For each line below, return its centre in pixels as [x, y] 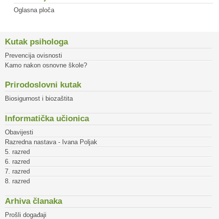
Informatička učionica [47, 119]
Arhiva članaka [33, 201]
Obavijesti [19, 132]
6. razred [17, 162]
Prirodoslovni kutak [43, 85]
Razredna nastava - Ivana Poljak [51, 142]
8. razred [17, 181]
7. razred [17, 172]
